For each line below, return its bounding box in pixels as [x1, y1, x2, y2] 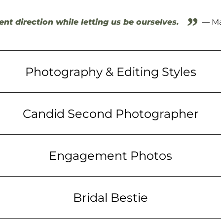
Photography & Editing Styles [25, 64, 196, 79]
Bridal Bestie [73, 190, 148, 205]
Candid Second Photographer [22, 106, 199, 121]
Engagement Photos [49, 148, 172, 163]
